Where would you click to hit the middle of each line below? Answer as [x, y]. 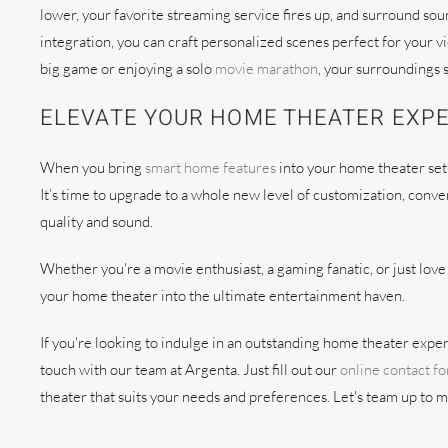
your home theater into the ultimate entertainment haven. [222, 295]
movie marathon [266, 68]
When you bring [92, 167]
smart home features [210, 167]
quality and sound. [96, 221]
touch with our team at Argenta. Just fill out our [190, 369]
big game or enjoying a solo [127, 68]
